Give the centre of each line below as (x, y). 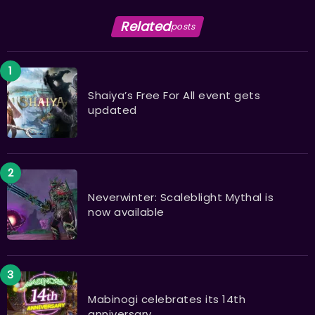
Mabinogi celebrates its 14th (167, 299)
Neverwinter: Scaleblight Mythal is (181, 197)
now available (126, 212)
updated (112, 110)
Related (146, 26)
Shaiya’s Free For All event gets (174, 95)
